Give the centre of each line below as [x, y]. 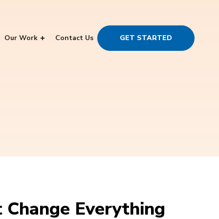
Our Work [21, 38]
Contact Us [74, 38]
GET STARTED [146, 38]
